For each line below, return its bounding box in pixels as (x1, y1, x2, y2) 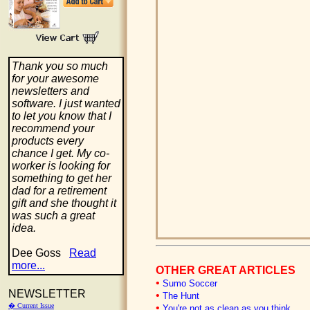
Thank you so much (12, 60, 108, 72)
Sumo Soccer (163, 278, 217, 289)
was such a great (12, 210, 95, 221)
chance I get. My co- (12, 147, 109, 159)
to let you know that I (12, 110, 111, 122)
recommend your (12, 122, 94, 134)
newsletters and (12, 85, 89, 97)
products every (12, 135, 84, 147)
